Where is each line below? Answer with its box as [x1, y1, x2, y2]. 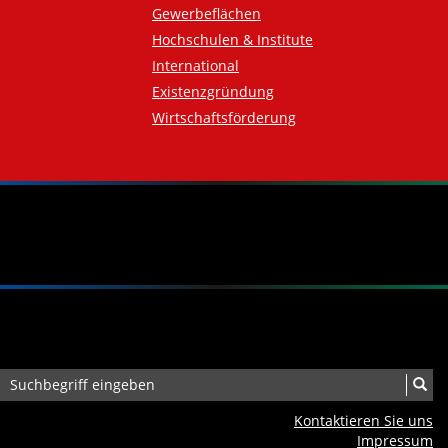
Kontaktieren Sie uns [294, 411, 433, 431]
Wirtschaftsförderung [152, 108, 296, 128]
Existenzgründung [152, 82, 274, 102]
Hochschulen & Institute [152, 30, 313, 50]
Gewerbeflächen [152, 4, 261, 24]
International [152, 56, 239, 76]
